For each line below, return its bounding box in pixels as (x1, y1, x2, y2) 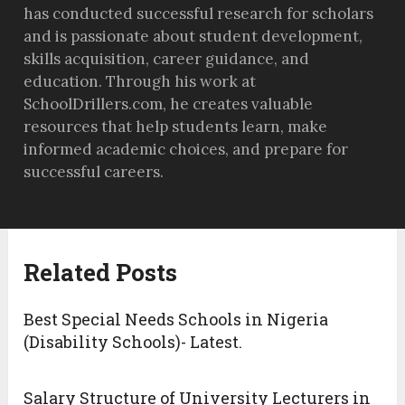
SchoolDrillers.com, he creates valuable (24, 94, 314, 115)
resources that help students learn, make (24, 117, 328, 137)
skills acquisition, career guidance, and (24, 49, 310, 70)
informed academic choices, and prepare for (24, 139, 349, 160)
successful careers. (24, 162, 165, 183)
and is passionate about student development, (24, 26, 363, 47)
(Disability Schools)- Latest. (24, 331, 243, 353)
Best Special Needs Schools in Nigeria (24, 308, 329, 331)
